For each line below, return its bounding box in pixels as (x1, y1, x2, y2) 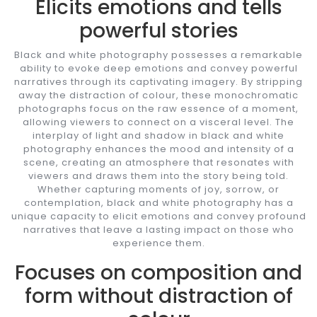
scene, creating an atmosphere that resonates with (23, 155, 294, 169)
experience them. (112, 236, 205, 250)
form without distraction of (24, 282, 293, 310)
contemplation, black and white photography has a (23, 195, 294, 209)
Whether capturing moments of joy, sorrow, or (38, 182, 279, 196)
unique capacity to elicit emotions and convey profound (11, 209, 306, 223)
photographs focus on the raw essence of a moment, (18, 101, 299, 115)
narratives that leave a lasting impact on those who (23, 222, 294, 236)
